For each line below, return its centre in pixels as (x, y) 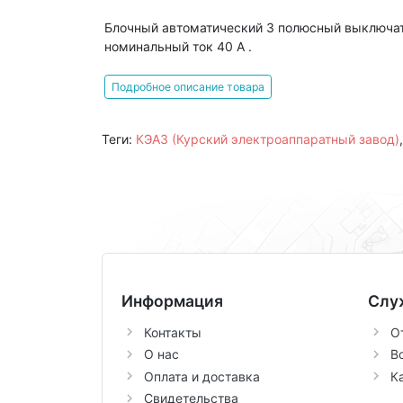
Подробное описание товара (188, 86)
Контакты (172, 332)
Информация (172, 300)
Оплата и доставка (201, 376)
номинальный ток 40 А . (178, 47)
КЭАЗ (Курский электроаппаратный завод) (267, 139)
